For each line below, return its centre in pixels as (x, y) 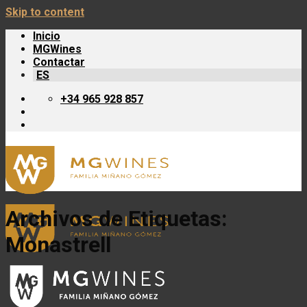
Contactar (59, 62)
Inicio (47, 36)
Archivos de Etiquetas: (116, 219)
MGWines (57, 49)
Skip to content (45, 12)
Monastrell (58, 245)
